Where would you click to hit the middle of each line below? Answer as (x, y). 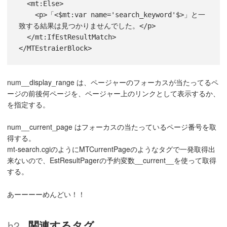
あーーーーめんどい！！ (46, 194)
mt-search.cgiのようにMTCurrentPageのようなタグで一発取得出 (111, 149)
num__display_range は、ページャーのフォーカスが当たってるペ (113, 82)
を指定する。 (28, 104)
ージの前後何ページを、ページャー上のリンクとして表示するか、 (113, 93)
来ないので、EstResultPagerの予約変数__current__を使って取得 (112, 160)
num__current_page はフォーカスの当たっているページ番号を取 (112, 127)
